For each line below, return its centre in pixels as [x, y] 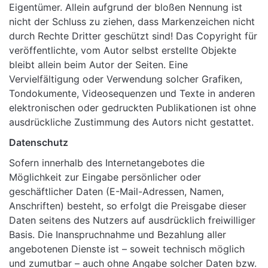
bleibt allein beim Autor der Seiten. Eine [98, 65]
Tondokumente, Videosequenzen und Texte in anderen [132, 94]
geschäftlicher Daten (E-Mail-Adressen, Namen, [116, 192]
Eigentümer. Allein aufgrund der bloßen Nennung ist [126, 7]
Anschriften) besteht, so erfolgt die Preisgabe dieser [128, 206]
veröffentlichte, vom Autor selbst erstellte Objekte [123, 51]
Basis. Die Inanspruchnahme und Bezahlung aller [118, 235]
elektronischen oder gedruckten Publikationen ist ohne [133, 108]
